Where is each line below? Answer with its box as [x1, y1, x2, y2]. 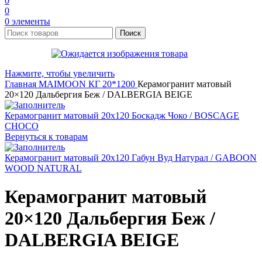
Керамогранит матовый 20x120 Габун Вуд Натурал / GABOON [5, 153, 257, 163]
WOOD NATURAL [5, 163, 82, 173]
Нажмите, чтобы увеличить [5, 68, 115, 78]
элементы [12, 16, 50, 26]
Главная [5, 79, 39, 89]
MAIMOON [39, 79, 88, 89]
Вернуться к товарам [5, 132, 88, 142]
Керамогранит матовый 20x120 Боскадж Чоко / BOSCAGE [5, 111, 239, 120]
